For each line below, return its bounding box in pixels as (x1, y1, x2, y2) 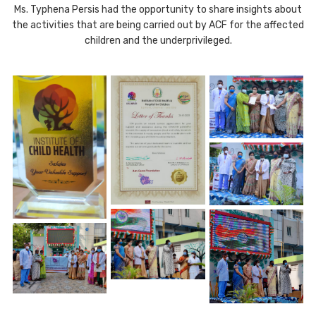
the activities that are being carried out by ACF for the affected (12, 19, 304, 31)
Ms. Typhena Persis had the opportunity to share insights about (14, 4, 302, 16)
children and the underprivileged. (84, 35, 232, 47)
